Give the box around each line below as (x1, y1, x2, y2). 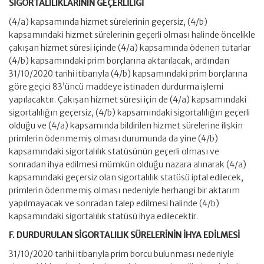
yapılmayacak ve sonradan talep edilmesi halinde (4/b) (9, 198, 219, 209)
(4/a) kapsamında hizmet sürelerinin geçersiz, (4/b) (9, 16, 207, 27)
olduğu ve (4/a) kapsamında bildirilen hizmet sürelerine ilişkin (9, 120, 243, 131)
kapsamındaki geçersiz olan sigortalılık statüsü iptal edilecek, (9, 172, 243, 183)
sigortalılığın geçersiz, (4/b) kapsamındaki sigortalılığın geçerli (9, 107, 250, 118)
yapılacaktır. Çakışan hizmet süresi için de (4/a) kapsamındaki (9, 94, 246, 105)
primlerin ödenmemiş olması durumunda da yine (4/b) (9, 133, 218, 144)
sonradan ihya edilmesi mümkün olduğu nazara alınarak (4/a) (9, 159, 246, 170)
